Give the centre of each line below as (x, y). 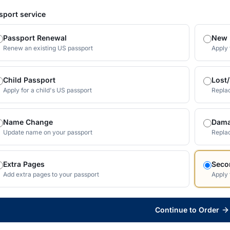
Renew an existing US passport (48, 48)
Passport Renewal (35, 38)
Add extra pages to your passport (51, 174)
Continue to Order (187, 210)
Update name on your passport (48, 132)
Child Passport (29, 80)
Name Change (28, 122)
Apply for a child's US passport (47, 90)
